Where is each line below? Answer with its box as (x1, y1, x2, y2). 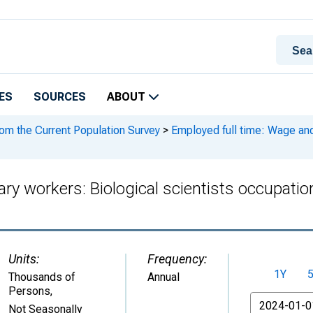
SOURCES (34, 90, 86, 103)
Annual (147, 270, 180, 284)
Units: (8, 252, 39, 266)
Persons (8, 284, 50, 298)
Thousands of (8, 270, 75, 284)
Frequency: (147, 252, 207, 266)
